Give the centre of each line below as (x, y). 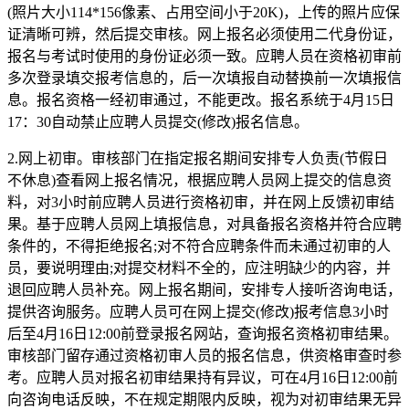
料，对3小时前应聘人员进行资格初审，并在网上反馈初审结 (201, 202)
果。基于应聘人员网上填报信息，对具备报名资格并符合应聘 (204, 224)
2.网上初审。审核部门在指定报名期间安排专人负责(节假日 (198, 158)
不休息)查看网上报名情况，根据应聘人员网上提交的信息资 (199, 180)
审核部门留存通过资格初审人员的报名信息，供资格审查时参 (204, 355)
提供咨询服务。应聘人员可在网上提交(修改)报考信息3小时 (198, 311)
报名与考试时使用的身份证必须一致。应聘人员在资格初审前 (204, 56)
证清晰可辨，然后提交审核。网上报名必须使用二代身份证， (204, 34)
